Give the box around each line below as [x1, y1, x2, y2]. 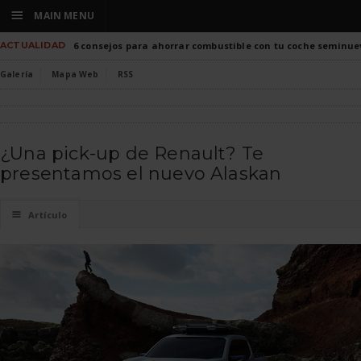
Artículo [28, 209, 68, 221]
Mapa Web [52, 68, 99, 80]
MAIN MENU [31, 9, 94, 23]
